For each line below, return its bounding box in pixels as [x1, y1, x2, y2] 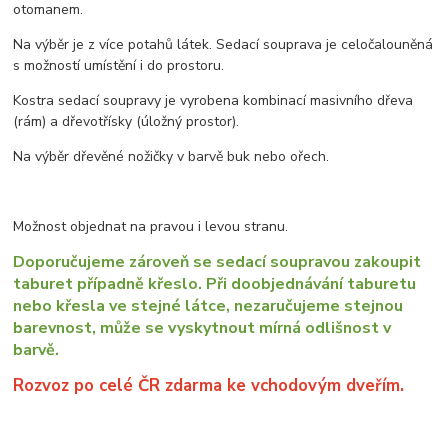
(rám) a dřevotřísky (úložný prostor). [13, 112, 240, 132]
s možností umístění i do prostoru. [13, 56, 225, 76]
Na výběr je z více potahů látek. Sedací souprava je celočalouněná [13, 35, 434, 55]
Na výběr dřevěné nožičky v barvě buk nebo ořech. [13, 147, 330, 167]
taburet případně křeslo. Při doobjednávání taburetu [13, 273, 417, 296]
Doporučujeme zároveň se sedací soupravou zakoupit [13, 251, 422, 274]
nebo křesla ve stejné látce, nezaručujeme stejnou [13, 295, 404, 318]
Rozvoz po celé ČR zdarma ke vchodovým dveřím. [13, 374, 405, 398]
